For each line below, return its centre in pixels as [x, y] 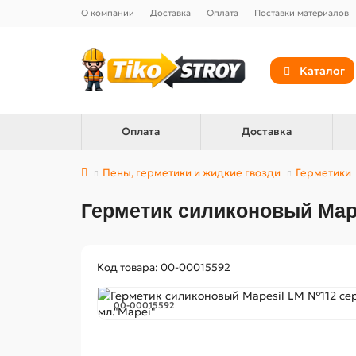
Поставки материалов [302, 13]
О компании [108, 13]
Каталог [322, 70]
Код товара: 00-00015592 [164, 267]
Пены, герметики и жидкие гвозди [192, 173]
